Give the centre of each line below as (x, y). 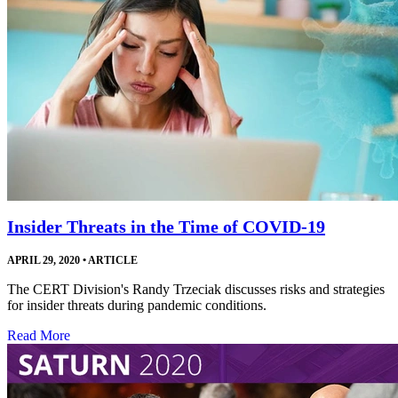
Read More (39, 336)
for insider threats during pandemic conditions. (137, 306)
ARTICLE (112, 261)
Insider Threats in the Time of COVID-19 (166, 227)
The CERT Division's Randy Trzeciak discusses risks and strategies (196, 290)
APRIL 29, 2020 (44, 261)
